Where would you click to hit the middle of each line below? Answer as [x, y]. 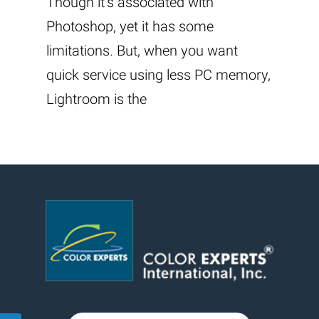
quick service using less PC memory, [158, 74]
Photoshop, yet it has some [130, 26]
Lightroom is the [96, 99]
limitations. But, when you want [142, 50]
